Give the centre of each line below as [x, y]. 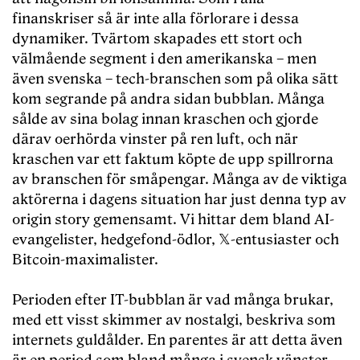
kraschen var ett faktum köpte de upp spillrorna [173, 160]
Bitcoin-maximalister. [85, 260]
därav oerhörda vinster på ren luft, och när [155, 140]
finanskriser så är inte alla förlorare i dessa [155, 19]
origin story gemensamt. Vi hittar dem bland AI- [173, 220]
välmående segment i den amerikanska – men [164, 59]
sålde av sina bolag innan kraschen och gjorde [165, 120]
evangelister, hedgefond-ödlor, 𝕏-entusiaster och [176, 240]
